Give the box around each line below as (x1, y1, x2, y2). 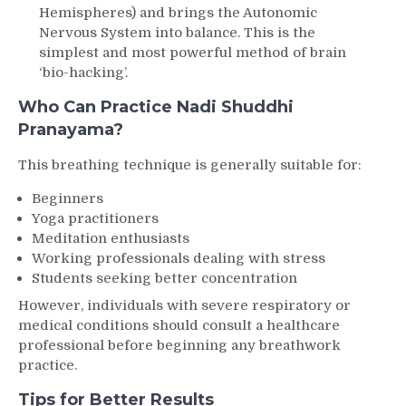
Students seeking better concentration (32, 270, 297, 287)
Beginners (32, 190, 103, 208)
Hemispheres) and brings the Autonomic (38, 5, 317, 22)
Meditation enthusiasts (32, 230, 189, 247)
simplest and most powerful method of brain (38, 44, 346, 62)
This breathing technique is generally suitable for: (18, 157, 362, 174)
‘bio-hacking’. (38, 64, 128, 82)
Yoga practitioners (32, 210, 159, 227)
